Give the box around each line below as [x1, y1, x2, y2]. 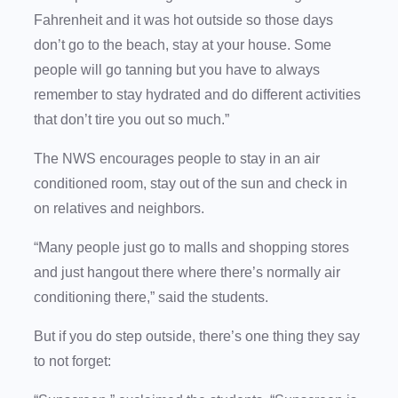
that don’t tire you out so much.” [34, 112, 233, 128]
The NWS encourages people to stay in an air [34, 151, 320, 167]
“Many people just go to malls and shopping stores [34, 240, 349, 256]
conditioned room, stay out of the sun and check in [34, 176, 347, 192]
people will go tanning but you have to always [34, 62, 320, 78]
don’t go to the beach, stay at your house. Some [34, 37, 331, 53]
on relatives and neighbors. [34, 201, 211, 217]
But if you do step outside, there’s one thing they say [34, 329, 360, 345]
